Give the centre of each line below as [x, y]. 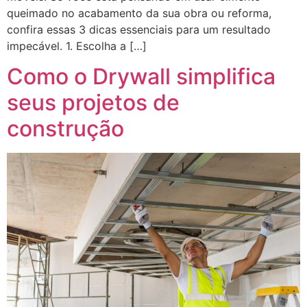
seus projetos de [93, 103]
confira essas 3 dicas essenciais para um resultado [139, 29]
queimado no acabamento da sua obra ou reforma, [139, 13]
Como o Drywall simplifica [141, 77]
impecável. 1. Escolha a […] [77, 46]
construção [65, 129]
